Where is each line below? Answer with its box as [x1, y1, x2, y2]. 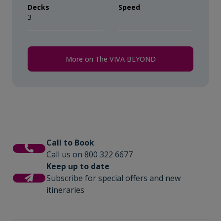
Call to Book [46, 137, 94, 148]
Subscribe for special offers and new [46, 173, 181, 184]
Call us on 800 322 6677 [46, 149, 133, 160]
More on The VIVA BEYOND [65, 54, 156, 64]
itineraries [46, 184, 84, 195]
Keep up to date [46, 161, 110, 172]
